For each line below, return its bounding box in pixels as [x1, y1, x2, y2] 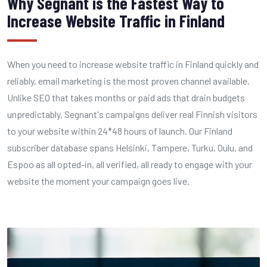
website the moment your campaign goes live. [7, 175, 190, 187]
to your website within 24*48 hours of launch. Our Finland [7, 125, 232, 136]
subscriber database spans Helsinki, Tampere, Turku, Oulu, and [7, 142, 253, 153]
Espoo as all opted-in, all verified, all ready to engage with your [7, 159, 252, 170]
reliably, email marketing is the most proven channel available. [7, 75, 250, 86]
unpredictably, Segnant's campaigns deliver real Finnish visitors [7, 108, 257, 120]
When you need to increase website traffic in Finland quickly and [7, 58, 259, 70]
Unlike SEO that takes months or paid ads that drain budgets [7, 92, 245, 103]
